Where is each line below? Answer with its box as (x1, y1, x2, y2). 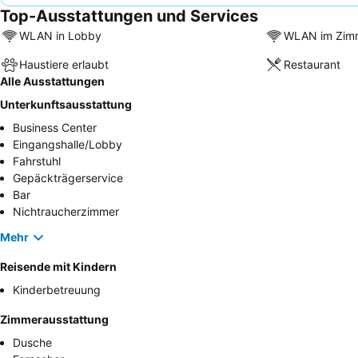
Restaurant (283, 58, 340, 72)
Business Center (13, 120, 97, 134)
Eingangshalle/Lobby (13, 137, 122, 151)
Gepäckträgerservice (13, 170, 123, 185)
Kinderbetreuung (13, 282, 101, 296)
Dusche (13, 335, 52, 349)
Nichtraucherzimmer (13, 204, 119, 218)
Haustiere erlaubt (19, 58, 109, 72)
